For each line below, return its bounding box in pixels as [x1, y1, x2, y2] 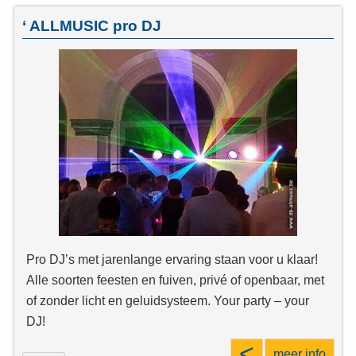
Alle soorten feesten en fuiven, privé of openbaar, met [26, 273, 324, 288]
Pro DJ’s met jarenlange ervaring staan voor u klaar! [26, 252, 318, 267]
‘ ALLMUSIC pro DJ [22, 17, 161, 35]
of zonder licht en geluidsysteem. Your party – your [26, 293, 309, 308]
